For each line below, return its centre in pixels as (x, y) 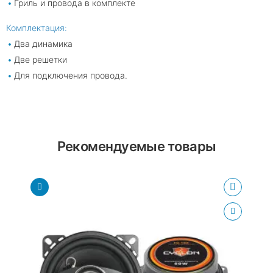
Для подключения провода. (71, 75)
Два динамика (43, 43)
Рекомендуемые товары (136, 146)
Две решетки (41, 59)
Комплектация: (37, 27)
